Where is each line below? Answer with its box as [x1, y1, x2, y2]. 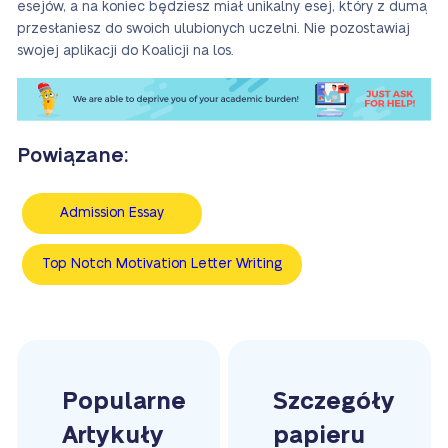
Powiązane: [17, 146, 128, 167]
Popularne [62, 389, 186, 415]
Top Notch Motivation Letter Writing [42, 257, 282, 272]
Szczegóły [273, 389, 396, 415]
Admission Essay [60, 206, 164, 221]
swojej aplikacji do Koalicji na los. [17, 43, 234, 58]
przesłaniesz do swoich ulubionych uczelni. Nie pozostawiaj [17, 21, 410, 36]
